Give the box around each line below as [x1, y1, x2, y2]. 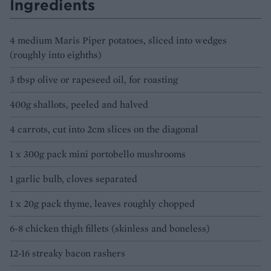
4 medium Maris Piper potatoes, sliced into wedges [10, 34, 227, 47]
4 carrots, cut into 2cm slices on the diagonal [10, 123, 198, 136]
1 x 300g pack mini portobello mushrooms [10, 148, 186, 161]
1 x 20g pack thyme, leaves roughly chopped [10, 197, 195, 211]
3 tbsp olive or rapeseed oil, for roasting [10, 73, 178, 87]
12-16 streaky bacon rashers [10, 247, 125, 260]
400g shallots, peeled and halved [10, 98, 148, 111]
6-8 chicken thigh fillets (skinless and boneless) [10, 222, 210, 235]
